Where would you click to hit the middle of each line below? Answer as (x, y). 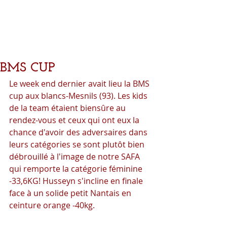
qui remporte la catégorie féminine (77, 169)
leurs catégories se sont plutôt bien (78, 144)
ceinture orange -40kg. (52, 205)
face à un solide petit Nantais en (71, 193)
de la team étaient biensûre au (68, 108)
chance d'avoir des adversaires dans (79, 132)
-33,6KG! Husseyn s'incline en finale (77, 181)
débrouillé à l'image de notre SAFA (75, 157)
